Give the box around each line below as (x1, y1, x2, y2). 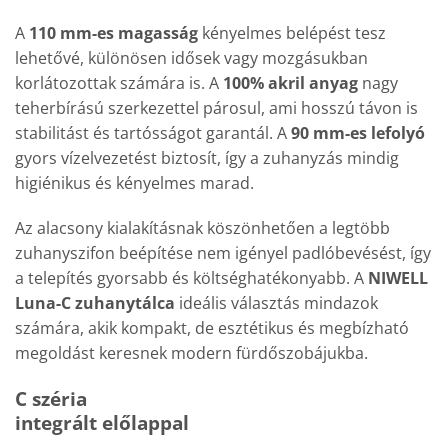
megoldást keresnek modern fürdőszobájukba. (15, 342, 368, 365)
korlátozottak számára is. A (15, 71, 223, 94)
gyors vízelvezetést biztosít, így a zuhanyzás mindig (15, 146, 399, 169)
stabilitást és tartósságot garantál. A (15, 121, 291, 144)
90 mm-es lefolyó (291, 121, 425, 144)
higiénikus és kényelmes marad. (15, 171, 254, 194)
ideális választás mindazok (175, 292, 378, 315)
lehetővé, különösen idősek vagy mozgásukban (15, 46, 368, 69)
